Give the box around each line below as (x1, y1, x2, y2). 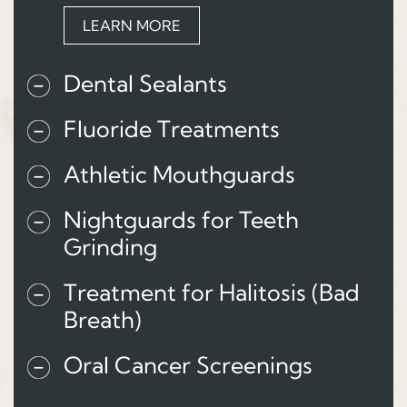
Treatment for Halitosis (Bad (64, 277, 360, 306)
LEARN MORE (83, 15, 181, 35)
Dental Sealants (64, 68, 227, 97)
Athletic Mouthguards (64, 159, 295, 188)
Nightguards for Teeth (64, 204, 299, 233)
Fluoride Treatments (64, 114, 280, 143)
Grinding (64, 232, 157, 261)
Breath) (64, 304, 141, 333)
